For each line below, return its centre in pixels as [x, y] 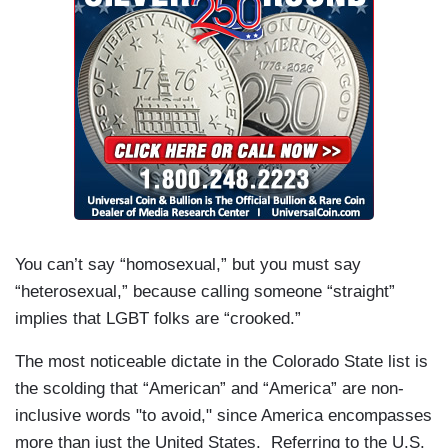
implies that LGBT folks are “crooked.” [158, 319]
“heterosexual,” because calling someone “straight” [205, 292]
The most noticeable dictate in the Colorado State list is [221, 362]
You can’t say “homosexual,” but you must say [188, 265]
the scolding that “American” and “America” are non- [209, 389]
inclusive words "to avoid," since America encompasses [223, 416]
